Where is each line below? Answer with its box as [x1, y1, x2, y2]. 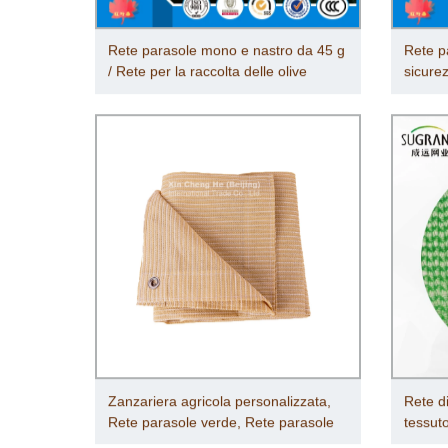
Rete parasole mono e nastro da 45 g [108, 42, 346, 59]
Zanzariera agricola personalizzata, [108, 393, 332, 410]
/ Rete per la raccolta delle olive [108, 63, 308, 80]
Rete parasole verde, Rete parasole [108, 414, 335, 431]
